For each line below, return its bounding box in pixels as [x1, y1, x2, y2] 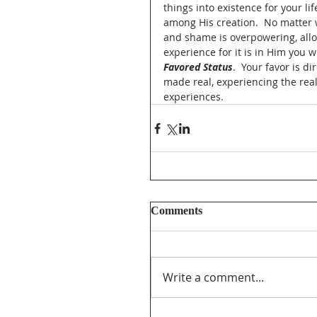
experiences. [163, 90, 226, 103]
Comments [151, 204, 202, 217]
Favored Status [163, 60, 233, 74]
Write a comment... [163, 270, 264, 285]
